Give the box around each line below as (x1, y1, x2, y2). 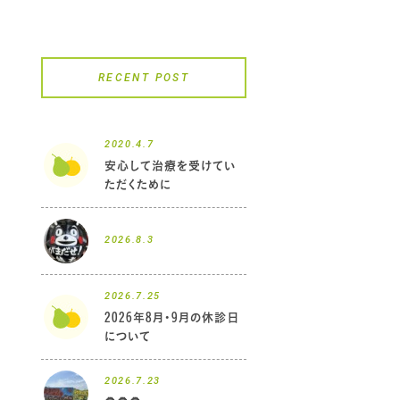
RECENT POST (97, 71, 190, 84)
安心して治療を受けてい (104, 157, 237, 173)
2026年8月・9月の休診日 (104, 309, 239, 325)
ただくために (104, 176, 172, 192)
